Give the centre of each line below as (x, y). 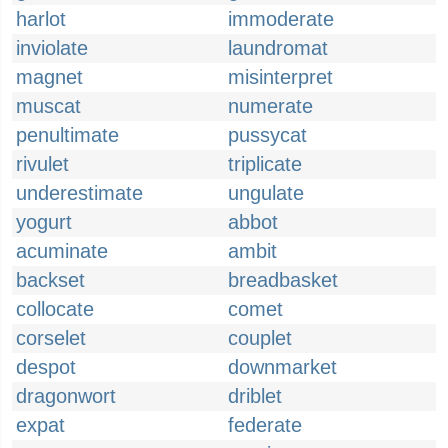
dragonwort (66, 396)
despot (46, 367)
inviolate (52, 48)
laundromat (278, 48)
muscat (48, 106)
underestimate (79, 193)
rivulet (42, 164)
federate (265, 425)
